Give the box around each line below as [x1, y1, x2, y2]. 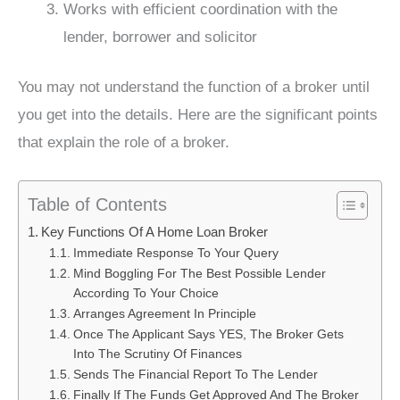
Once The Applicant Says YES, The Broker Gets [72, 328, 344, 342]
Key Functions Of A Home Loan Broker [41, 224, 269, 240]
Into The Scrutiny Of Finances [72, 347, 242, 362]
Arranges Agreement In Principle [72, 307, 256, 321]
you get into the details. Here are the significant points [18, 106, 378, 124]
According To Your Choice [72, 287, 219, 301]
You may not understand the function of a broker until [18, 79, 370, 96]
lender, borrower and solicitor [63, 28, 257, 46]
